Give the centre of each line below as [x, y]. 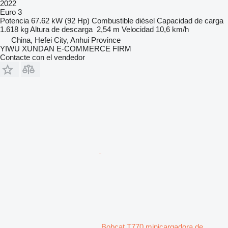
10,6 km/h [172, 29]
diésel [145, 20]
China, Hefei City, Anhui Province [66, 40]
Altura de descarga [61, 29]
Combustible [112, 20]
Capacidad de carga [190, 20]
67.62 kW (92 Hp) [60, 20]
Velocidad [138, 29]
